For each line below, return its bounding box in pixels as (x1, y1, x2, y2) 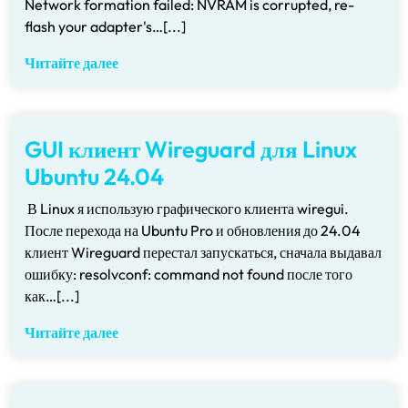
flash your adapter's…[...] (25, 17, 186, 36)
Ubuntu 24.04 (25, 162, 164, 191)
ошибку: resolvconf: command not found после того (25, 265, 352, 283)
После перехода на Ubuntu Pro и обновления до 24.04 (25, 221, 361, 240)
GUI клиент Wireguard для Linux (25, 135, 357, 164)
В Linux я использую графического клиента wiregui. (25, 199, 349, 218)
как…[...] (25, 287, 79, 305)
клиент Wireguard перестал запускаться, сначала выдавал (25, 243, 382, 261)
